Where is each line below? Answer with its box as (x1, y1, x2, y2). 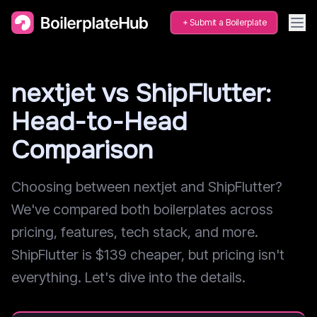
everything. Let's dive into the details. (11, 269, 246, 286)
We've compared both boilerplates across (11, 201, 273, 218)
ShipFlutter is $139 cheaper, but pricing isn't (11, 246, 284, 263)
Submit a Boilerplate (190, 17, 267, 28)
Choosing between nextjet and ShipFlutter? (11, 178, 282, 195)
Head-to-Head (11, 105, 187, 138)
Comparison (11, 134, 153, 166)
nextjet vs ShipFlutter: (11, 77, 271, 110)
